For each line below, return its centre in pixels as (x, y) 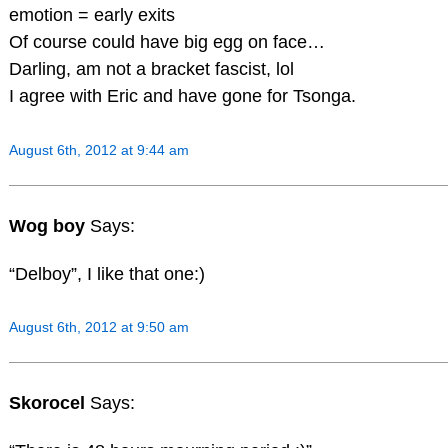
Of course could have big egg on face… (166, 42)
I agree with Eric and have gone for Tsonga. (182, 96)
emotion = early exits (91, 15)
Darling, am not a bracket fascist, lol (151, 69)
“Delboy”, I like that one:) (106, 273)
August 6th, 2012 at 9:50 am (98, 327)
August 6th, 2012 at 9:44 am (98, 149)
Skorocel (49, 403)
